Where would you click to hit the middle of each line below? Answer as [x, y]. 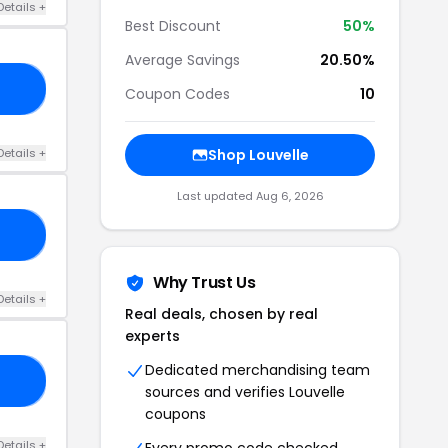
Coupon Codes [177, 94]
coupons [175, 414]
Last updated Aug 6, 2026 [250, 196]
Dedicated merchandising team [257, 370]
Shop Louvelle [258, 155]
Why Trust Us [204, 282]
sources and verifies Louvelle [245, 392]
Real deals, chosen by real [221, 314]
